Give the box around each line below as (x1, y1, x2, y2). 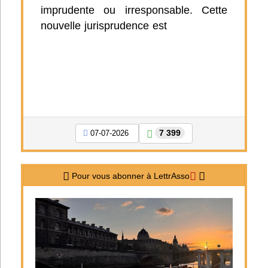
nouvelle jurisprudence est (41, 19, 167, 32)
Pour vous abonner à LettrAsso (69, 171, 190, 181)
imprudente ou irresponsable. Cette (41, 4, 227, 16)
